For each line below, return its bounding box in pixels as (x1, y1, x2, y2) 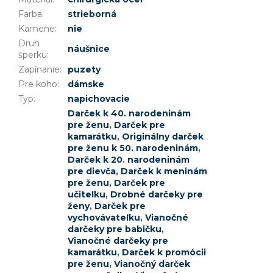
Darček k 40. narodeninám (68, 108, 191, 119)
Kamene (18, 23, 55, 35)
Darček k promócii (122, 247, 206, 258)
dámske (68, 79, 104, 90)
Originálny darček (122, 131, 204, 143)
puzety (68, 64, 101, 76)
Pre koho (18, 79, 57, 90)
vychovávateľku (68, 212, 140, 224)
